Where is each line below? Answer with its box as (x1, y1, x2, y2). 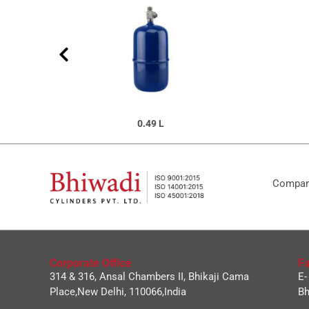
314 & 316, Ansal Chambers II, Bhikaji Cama (50, 270, 249, 283)
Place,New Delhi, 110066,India (50, 286, 186, 298)
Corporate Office (50, 257, 132, 270)
